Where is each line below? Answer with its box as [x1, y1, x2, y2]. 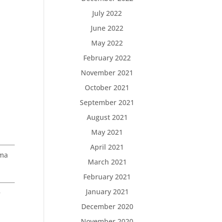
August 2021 [86, 112, 128, 122]
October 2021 [85, 83, 130, 92]
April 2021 [90, 142, 124, 152]
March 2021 [87, 157, 127, 166]
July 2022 [92, 8, 122, 18]
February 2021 [83, 172, 131, 181]
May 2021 [91, 127, 123, 137]
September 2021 [80, 98, 135, 107]
